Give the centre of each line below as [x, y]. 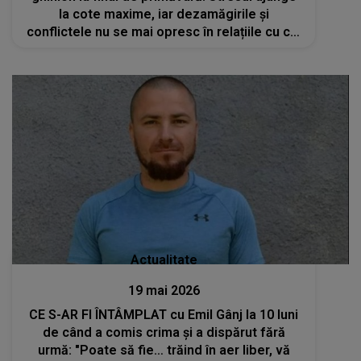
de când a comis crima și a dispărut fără [164, 333]
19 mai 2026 [164, 291]
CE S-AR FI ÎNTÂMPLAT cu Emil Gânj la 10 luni [164, 315]
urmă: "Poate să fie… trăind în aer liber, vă [164, 351]
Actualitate [164, 260]
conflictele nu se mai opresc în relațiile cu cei [164, 32]
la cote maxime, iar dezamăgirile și [164, 14]
